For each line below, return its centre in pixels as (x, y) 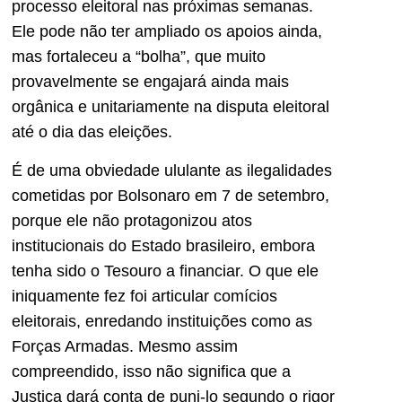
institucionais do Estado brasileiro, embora (163, 245)
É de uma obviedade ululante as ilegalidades (172, 170)
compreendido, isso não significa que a (151, 371)
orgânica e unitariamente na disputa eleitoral (170, 107)
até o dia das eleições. (92, 132)
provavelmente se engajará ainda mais (150, 82)
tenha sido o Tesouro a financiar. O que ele (165, 271)
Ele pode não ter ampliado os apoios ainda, (167, 32)
